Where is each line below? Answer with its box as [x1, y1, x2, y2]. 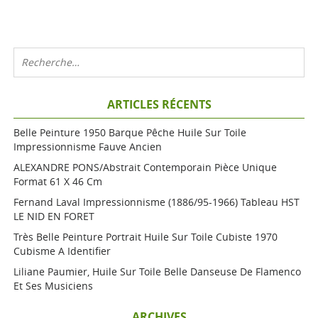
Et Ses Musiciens [13, 279, 94, 292]
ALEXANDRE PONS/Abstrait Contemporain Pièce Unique [13, 160, 278, 174]
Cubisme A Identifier [13, 244, 111, 258]
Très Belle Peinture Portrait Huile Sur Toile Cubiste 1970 [13, 230, 278, 243]
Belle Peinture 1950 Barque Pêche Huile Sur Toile [13, 126, 247, 139]
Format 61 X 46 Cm [13, 175, 103, 188]
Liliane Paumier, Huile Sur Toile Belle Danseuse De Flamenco [13, 265, 302, 278]
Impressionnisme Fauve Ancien [13, 140, 163, 153]
